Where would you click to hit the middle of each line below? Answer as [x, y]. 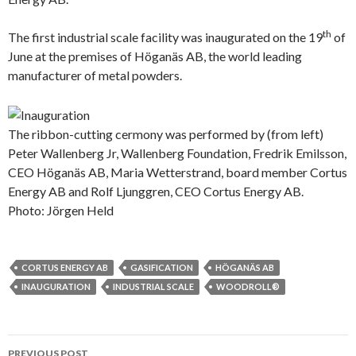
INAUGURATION [56, 286]
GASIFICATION [162, 267]
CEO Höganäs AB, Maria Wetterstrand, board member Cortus [178, 172]
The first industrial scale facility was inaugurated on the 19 [165, 37]
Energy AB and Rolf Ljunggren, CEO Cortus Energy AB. [156, 191]
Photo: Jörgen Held [61, 210]
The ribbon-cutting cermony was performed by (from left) [166, 133]
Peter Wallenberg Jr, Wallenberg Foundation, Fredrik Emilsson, [177, 153]
